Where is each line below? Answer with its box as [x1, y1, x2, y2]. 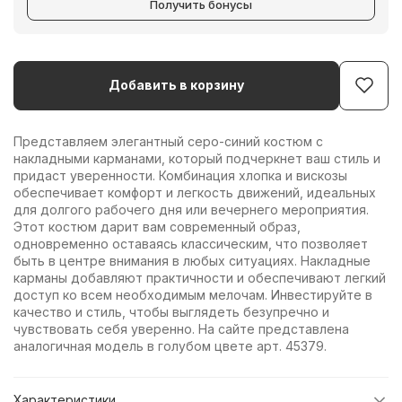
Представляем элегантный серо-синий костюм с [13, 133, 323, 149]
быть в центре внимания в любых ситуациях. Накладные [13, 252, 371, 268]
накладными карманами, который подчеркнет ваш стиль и [13, 150, 380, 166]
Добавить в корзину [109, 77, 244, 93]
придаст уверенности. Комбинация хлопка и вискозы [13, 167, 347, 183]
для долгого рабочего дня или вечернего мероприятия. [13, 201, 369, 217]
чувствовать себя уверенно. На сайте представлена [13, 320, 349, 336]
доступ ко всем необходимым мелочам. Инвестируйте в [13, 286, 372, 302]
